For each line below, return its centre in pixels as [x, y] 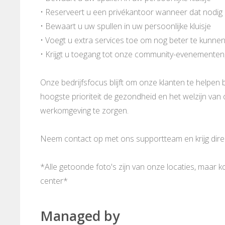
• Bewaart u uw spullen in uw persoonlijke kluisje [126, 26]
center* [54, 181]
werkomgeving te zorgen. [84, 111]
